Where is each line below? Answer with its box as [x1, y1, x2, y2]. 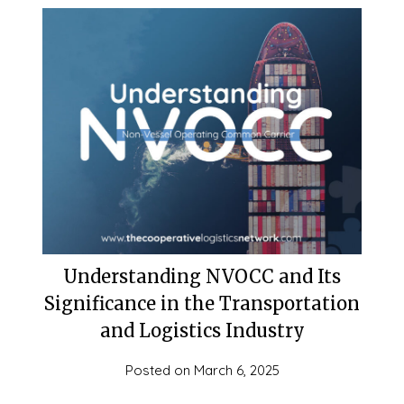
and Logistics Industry [99, 318, 305, 342]
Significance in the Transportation [44, 291, 360, 315]
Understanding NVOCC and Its [63, 264, 341, 288]
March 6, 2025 [193, 361, 280, 379]
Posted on [124, 361, 194, 379]
